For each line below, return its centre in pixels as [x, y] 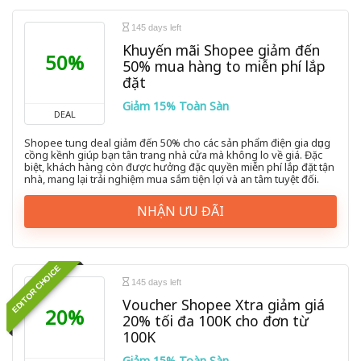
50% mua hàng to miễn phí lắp [224, 66]
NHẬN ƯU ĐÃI [180, 212]
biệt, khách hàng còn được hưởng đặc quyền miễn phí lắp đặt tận [179, 167]
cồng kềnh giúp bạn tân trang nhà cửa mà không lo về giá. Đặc [173, 155]
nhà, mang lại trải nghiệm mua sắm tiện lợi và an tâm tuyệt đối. [172, 179]
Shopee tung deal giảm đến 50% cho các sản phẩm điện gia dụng [177, 143]
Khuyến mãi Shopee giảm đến [221, 50]
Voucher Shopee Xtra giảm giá [224, 305]
